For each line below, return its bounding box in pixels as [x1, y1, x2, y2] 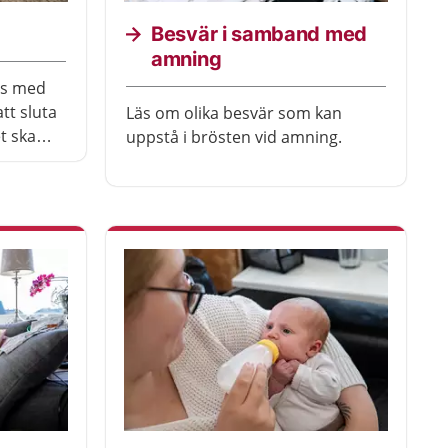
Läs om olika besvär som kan [126, 102, 342, 124]
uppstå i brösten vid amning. [126, 126, 342, 148]
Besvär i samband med [151, 22, 367, 46]
